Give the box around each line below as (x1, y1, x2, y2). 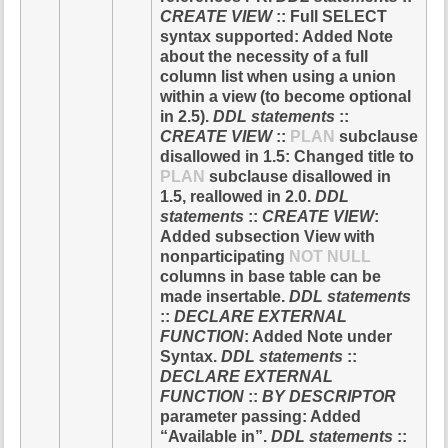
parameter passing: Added (160, 407, 362, 425)
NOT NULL (289, 247, 372, 265)
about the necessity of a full (160, 47, 369, 65)
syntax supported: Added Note (160, 27, 394, 45)
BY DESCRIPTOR (262, 387, 397, 405)
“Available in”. (160, 427, 272, 445)
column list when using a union (160, 67, 397, 85)
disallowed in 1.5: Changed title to (160, 147, 415, 165)
